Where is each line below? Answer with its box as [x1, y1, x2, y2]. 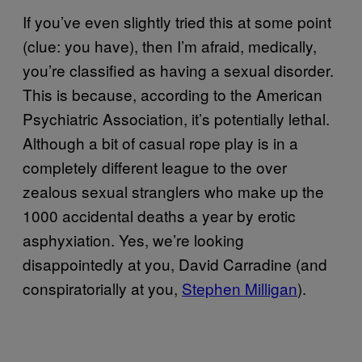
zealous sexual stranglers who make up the [23, 179, 324, 202]
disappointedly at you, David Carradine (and [23, 252, 327, 275]
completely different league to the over [23, 155, 287, 178]
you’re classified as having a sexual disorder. [23, 58, 334, 81]
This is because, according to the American [23, 82, 322, 105]
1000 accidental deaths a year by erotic [23, 204, 296, 226]
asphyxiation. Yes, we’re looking [23, 228, 244, 250]
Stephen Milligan [182, 276, 297, 299]
